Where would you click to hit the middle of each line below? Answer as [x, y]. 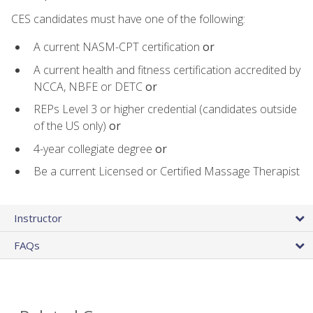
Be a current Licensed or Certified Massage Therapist [167, 172]
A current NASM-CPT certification [118, 46]
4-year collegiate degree [94, 148]
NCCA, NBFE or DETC [89, 86]
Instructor [38, 218]
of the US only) [71, 126]
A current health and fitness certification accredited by [167, 70]
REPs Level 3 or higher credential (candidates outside [165, 109]
